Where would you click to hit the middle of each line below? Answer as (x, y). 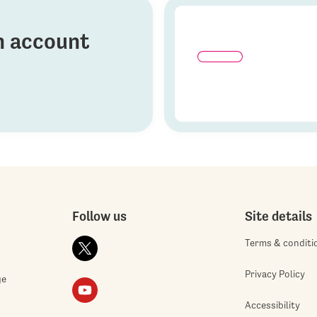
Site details (278, 215)
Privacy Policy (275, 273)
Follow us (100, 215)
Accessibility (272, 305)
